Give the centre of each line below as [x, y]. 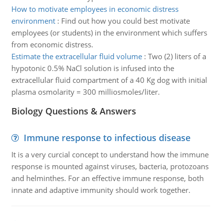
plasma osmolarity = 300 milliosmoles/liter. [85, 92]
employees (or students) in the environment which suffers [109, 33]
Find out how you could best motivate [125, 21]
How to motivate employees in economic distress [95, 9]
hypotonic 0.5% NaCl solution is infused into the [92, 68]
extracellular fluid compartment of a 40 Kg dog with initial [109, 80]
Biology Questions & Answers [74, 111]
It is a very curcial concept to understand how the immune [110, 154]
